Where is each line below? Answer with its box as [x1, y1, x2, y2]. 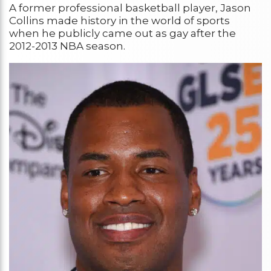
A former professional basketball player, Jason [9, 2, 251, 15]
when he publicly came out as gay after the [9, 27, 236, 40]
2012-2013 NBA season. [9, 40, 125, 53]
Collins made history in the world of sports [9, 15, 230, 27]
